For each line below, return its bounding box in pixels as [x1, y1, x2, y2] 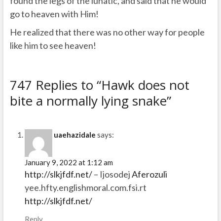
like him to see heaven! [9, 39, 96, 51]
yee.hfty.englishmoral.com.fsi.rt [24, 182, 147, 193]
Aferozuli [131, 169, 167, 180]
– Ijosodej [92, 169, 132, 180]
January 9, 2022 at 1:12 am [24, 158, 113, 167]
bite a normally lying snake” [9, 91, 171, 110]
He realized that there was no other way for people [9, 26, 205, 37]
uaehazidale [53, 130, 96, 140]
